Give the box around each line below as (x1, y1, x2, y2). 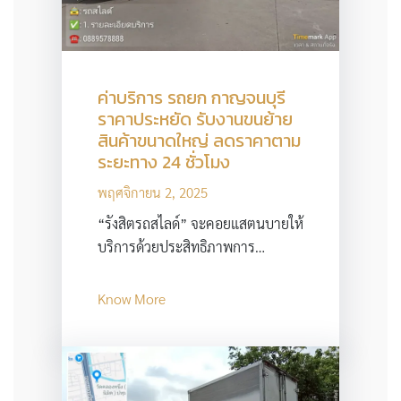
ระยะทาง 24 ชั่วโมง (97, 149, 230, 176)
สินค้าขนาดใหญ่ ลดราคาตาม (97, 127, 301, 155)
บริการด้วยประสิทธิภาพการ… (97, 237, 265, 257)
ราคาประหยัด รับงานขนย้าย (97, 106, 293, 133)
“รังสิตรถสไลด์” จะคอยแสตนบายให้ (97, 214, 303, 234)
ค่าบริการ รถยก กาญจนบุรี (97, 84, 286, 112)
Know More (97, 289, 166, 309)
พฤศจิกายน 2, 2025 (97, 183, 208, 201)
